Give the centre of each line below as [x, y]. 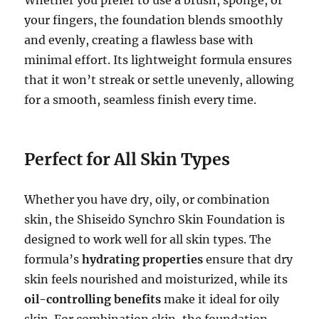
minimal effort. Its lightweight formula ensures [158, 59]
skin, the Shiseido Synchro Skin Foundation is [155, 219]
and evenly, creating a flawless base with [139, 40]
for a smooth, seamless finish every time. [141, 99]
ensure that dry [248, 259]
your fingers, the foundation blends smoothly [154, 20]
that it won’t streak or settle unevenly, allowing [159, 79]
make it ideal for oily [220, 299]
